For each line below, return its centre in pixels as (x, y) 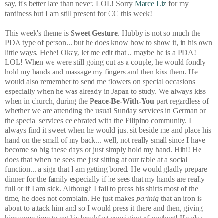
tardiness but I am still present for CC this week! (79, 13)
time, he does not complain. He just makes (71, 198)
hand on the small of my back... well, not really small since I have (105, 140)
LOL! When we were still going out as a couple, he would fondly (105, 62)
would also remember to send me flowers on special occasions (100, 81)
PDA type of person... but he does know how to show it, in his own (109, 42)
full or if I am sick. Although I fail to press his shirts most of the (101, 188)
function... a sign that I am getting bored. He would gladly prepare (106, 169)
